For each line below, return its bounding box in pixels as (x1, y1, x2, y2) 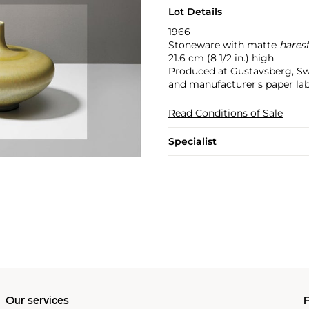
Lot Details (168, 6, 222, 18)
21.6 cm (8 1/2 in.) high (168, 52, 274, 64)
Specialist (168, 135, 217, 148)
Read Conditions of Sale (168, 107, 283, 119)
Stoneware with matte (168, 39, 279, 51)
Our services (6, 295, 69, 307)
